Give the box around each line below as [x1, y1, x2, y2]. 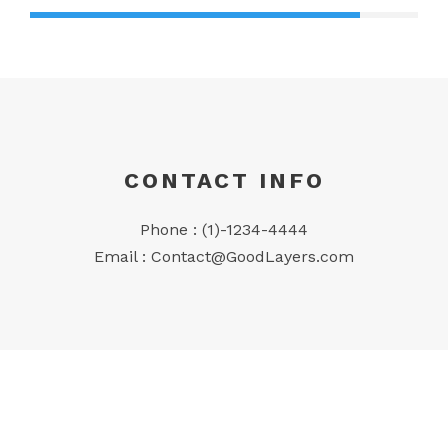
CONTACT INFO [123, 167, 325, 193]
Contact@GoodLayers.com [151, 246, 354, 266]
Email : [94, 246, 151, 266]
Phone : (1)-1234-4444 [140, 219, 308, 239]
